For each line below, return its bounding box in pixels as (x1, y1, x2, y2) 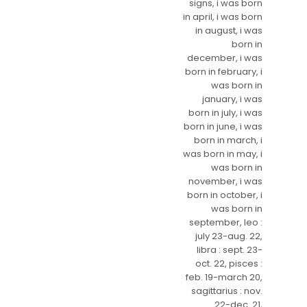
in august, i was (195, 23, 262, 37)
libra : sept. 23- (197, 243, 262, 256)
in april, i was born (183, 10, 262, 23)
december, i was (187, 51, 262, 64)
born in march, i (194, 133, 262, 147)
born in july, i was (188, 106, 262, 119)
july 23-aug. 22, (195, 229, 262, 243)
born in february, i (185, 64, 262, 78)
